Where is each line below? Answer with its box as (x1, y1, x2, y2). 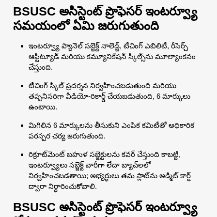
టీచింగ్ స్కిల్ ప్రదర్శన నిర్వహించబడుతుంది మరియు (29, 81, 176, 90)
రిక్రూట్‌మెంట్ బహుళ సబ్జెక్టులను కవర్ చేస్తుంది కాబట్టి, (29, 150, 181, 158)
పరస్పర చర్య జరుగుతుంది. (29, 131, 106, 140)
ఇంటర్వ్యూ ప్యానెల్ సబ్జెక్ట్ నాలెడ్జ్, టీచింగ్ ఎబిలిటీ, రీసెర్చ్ (29, 41, 188, 50)
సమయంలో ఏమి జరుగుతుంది (13, 18, 159, 32)
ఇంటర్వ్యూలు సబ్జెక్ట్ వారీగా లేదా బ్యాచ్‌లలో (29, 160, 151, 169)
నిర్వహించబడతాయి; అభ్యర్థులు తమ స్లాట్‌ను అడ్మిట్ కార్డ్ (29, 171, 191, 180)
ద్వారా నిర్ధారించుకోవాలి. (29, 182, 97, 190)
